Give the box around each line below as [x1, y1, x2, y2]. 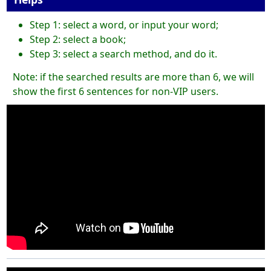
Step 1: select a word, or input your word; [29, 18, 218, 32]
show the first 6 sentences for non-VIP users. [12, 85, 218, 99]
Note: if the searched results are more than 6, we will [12, 70, 254, 84]
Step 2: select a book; [29, 33, 126, 47]
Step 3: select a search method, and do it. [29, 47, 217, 61]
